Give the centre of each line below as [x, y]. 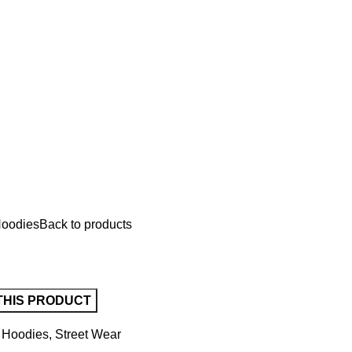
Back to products [86, 224]
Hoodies [25, 334]
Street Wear [88, 334]
